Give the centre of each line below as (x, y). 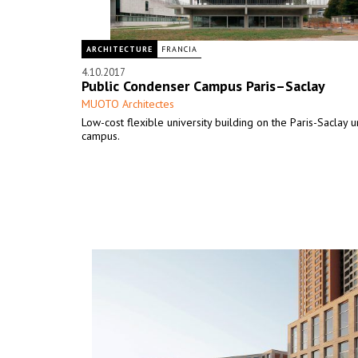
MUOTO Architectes (128, 104)
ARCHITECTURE (119, 49)
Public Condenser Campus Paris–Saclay (203, 86)
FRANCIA (179, 49)
